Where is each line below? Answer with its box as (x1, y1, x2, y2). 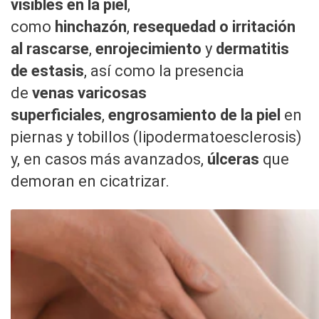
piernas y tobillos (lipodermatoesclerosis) (11, 128, 302, 147)
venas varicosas (32, 84, 147, 103)
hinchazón (55, 18, 127, 36)
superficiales (11, 106, 102, 125)
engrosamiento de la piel (108, 106, 281, 125)
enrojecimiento (95, 40, 202, 58)
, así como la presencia (84, 62, 244, 80)
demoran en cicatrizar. (11, 172, 169, 191)
